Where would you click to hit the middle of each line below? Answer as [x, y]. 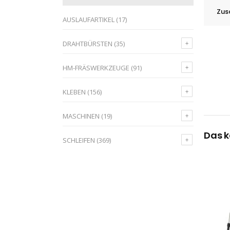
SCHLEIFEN [79, 140]
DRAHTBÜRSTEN [88, 44]
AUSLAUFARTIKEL [89, 20]
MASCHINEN [81, 116]
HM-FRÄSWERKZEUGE [96, 68]
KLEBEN [74, 92]
